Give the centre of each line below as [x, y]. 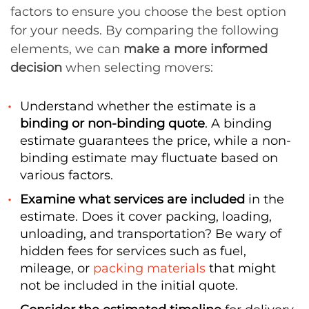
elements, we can [67, 49]
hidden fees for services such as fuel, [133, 251]
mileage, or [57, 269]
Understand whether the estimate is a [138, 107]
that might [241, 269]
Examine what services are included [132, 200]
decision [36, 68]
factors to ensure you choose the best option [148, 12]
